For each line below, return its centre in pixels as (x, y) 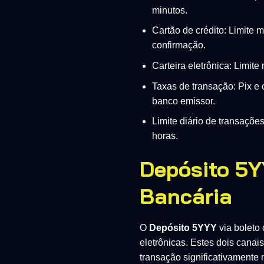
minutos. (169, 10)
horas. (165, 136)
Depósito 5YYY (183, 228)
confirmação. (179, 45)
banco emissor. (183, 101)
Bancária (186, 196)
